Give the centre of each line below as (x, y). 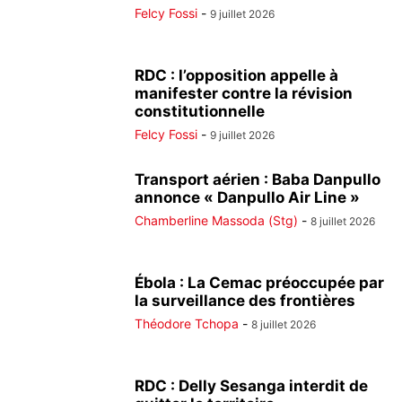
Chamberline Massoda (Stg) (216, 220)
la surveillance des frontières (245, 301)
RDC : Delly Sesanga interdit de (251, 386)
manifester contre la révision (244, 93)
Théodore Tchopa (187, 323)
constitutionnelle (200, 111)
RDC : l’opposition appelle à (236, 75)
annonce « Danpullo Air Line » (247, 197)
